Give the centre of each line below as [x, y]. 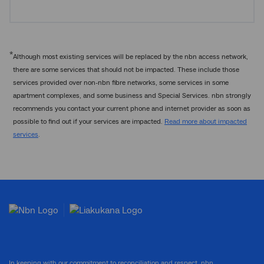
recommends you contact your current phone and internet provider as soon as [132, 108]
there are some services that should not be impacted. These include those [126, 70]
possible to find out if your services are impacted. [89, 121]
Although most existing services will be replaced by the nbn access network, [131, 57]
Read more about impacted [206, 121]
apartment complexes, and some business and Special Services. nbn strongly [132, 95]
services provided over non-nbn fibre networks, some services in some [121, 82]
